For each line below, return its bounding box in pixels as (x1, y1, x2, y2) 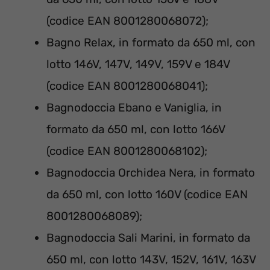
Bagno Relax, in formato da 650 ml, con (46, 36, 256, 50)
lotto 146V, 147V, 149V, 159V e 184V (46, 57, 230, 72)
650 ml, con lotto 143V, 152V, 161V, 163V (46, 253, 256, 267)
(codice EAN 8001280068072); (46, 14, 209, 28)
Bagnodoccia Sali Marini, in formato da (46, 231, 250, 245)
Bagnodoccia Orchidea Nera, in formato (46, 166, 255, 180)
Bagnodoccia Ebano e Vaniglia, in (46, 101, 222, 115)
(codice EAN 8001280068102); (46, 144, 207, 159)
